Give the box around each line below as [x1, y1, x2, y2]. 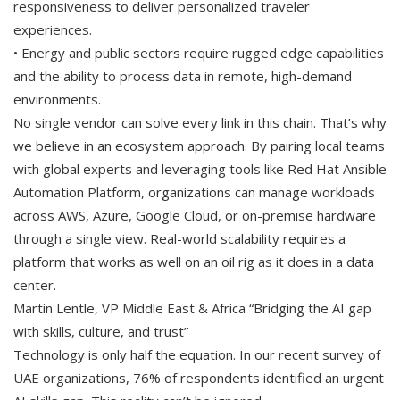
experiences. [13, 20, 92, 38]
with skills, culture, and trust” [13, 321, 188, 340]
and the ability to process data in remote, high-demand [13, 66, 352, 85]
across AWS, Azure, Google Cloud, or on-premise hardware [13, 205, 376, 224]
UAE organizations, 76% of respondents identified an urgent [13, 368, 384, 387]
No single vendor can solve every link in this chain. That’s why [13, 112, 387, 131]
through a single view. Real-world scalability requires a [13, 229, 346, 247]
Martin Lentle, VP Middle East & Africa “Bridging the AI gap [13, 298, 371, 317]
